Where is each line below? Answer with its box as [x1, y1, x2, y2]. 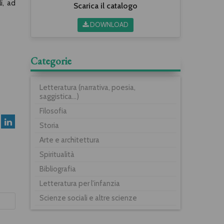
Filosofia [39, 106, 67, 115]
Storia [39, 120, 59, 130]
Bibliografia [39, 164, 76, 173]
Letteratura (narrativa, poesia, [39, 82, 135, 92]
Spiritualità [39, 149, 74, 159]
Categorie [30, 54, 71, 67]
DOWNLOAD [88, 20, 128, 28]
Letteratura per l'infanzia [39, 178, 120, 188]
